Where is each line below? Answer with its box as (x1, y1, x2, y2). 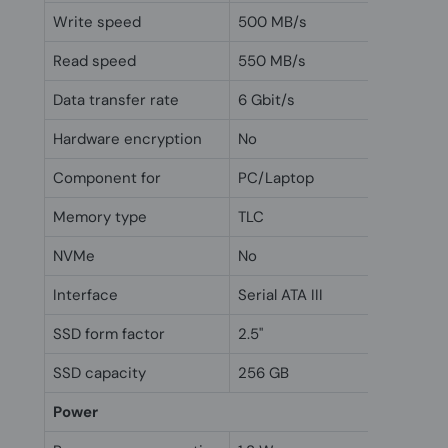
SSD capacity (53, 362, 146, 383)
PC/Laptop (238, 167, 314, 188)
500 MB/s (238, 11, 307, 32)
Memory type (53, 206, 147, 227)
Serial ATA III (238, 284, 323, 305)
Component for (53, 167, 161, 188)
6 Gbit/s (238, 89, 295, 110)
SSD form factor (53, 323, 165, 344)
